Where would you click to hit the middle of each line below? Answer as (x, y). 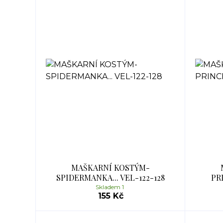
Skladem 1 (111, 187)
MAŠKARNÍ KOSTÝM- (111, 167)
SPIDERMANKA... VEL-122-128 (111, 177)
